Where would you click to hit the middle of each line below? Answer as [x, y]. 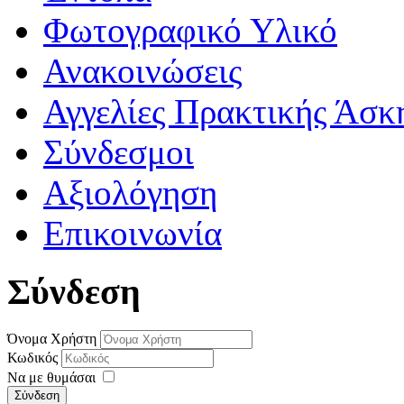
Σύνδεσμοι [119, 152]
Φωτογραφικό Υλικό [190, 31]
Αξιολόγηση [130, 193]
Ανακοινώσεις [142, 71]
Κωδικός [32, 357]
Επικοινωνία [133, 234]
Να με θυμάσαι [51, 377]
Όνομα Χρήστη [52, 338]
